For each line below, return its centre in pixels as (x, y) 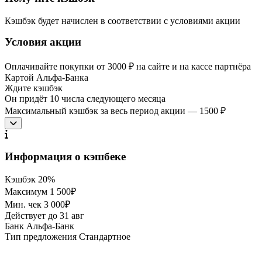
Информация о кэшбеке (65, 157)
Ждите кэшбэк (34, 88)
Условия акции (43, 42)
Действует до (31, 216)
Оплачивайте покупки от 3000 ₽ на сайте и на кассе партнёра (128, 66)
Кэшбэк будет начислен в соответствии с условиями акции (123, 21)
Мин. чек (23, 205)
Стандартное (105, 237)
